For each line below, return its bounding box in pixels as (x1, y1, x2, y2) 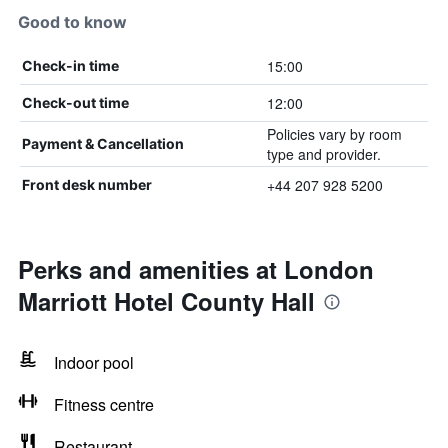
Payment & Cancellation (22, 135, 184, 152)
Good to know (18, 12, 127, 32)
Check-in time (22, 57, 119, 74)
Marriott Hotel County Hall (18, 284, 315, 318)
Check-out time (22, 94, 129, 111)
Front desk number (22, 176, 152, 193)
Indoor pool (54, 351, 134, 374)
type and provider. (266, 144, 381, 164)
